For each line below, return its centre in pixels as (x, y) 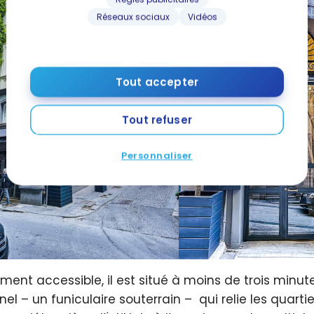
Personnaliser (157, 156)
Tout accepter (157, 82)
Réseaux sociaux (133, 17)
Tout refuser (157, 120)
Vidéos (203, 17)
